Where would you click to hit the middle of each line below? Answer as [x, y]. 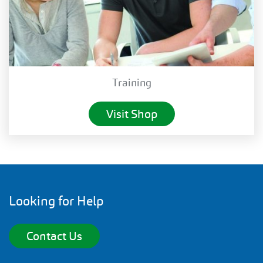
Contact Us [54, 236]
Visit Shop [131, 114]
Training [131, 82]
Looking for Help [56, 201]
